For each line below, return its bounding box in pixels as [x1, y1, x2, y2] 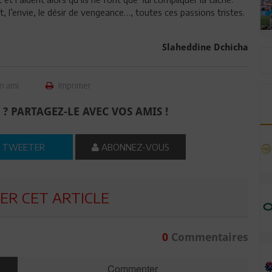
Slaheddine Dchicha [161, 41, 248, 53]
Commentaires [168, 230, 248, 243]
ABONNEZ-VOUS [99, 141, 170, 152]
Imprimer [56, 80, 92, 90]
